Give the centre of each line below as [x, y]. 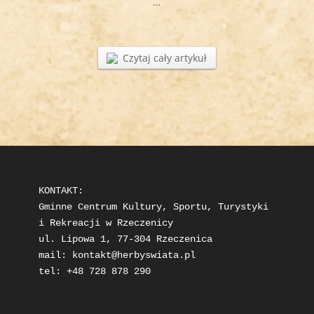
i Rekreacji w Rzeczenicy [105, 223]
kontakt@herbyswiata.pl [134, 255]
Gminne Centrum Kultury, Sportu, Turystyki [153, 207]
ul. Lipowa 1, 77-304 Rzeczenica [125, 239]
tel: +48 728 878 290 [94, 272]
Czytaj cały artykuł [165, 57]
